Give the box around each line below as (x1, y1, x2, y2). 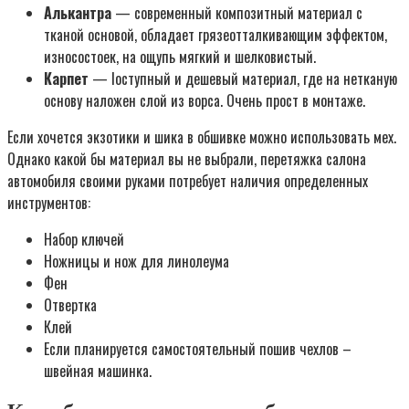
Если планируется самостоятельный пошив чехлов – (44, 337, 351, 360)
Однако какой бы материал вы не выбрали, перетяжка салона (7, 147, 366, 170)
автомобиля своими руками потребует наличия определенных (7, 169, 368, 192)
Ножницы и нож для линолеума (44, 249, 229, 272)
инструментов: (7, 191, 90, 214)
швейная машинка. (44, 359, 152, 382)
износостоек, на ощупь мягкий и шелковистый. (44, 45, 316, 68)
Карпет (44, 67, 89, 89)
